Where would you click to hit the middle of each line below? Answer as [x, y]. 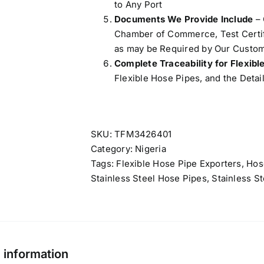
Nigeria [151, 149]
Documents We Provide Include [184, 19]
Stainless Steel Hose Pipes [149, 178]
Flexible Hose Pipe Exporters [179, 164]
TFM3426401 [143, 134]
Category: [113, 149]
